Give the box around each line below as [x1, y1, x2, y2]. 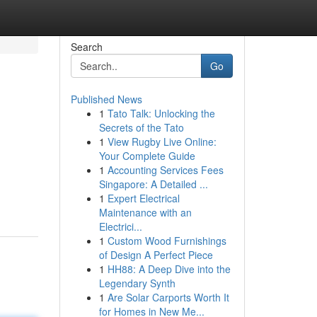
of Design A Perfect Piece [98, 248, 213, 262]
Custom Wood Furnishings [107, 234, 226, 248]
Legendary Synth [98, 276, 175, 290]
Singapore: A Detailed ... [98, 177, 208, 191]
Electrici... [98, 219, 142, 234]
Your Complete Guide [98, 149, 195, 163]
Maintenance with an [98, 205, 192, 219]
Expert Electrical [107, 191, 180, 205]
